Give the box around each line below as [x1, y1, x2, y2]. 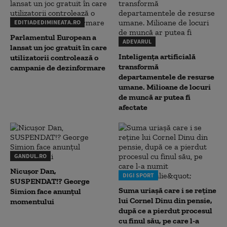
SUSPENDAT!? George [10, 176, 90, 186]
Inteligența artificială [119, 52, 196, 61]
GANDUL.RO [14, 152, 47, 160]
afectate [119, 102, 147, 112]
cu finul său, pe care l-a [119, 216, 199, 225]
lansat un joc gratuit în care [10, 43, 107, 52]
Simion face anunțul [10, 186, 81, 196]
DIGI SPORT [123, 171, 154, 179]
